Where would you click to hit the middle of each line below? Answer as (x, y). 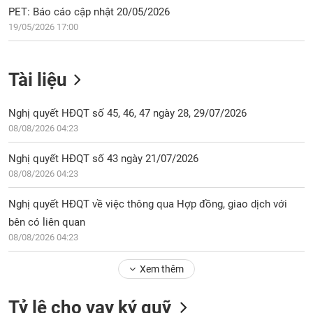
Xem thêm (161, 269)
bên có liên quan (47, 222)
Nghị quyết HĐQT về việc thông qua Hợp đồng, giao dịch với (148, 204)
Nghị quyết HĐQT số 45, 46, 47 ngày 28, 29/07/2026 (128, 113)
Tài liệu (38, 80)
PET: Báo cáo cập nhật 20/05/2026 (89, 12)
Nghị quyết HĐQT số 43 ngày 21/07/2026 (104, 159)
